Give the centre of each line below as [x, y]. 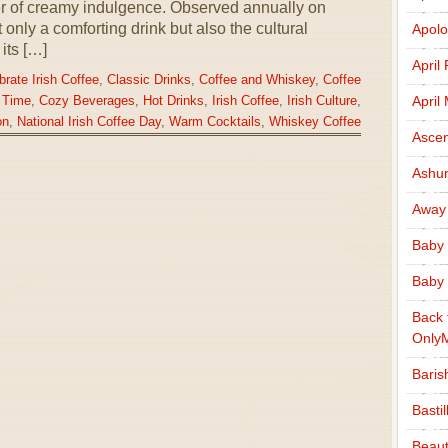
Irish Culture [321, 101]
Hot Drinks [173, 101]
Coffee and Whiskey [256, 80]
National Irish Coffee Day [88, 122]
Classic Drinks [148, 80]
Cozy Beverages [86, 101]
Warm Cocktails [214, 122]
